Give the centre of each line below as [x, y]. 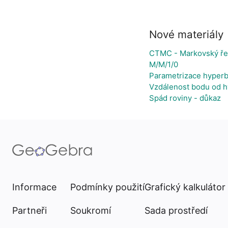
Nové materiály [186, 34]
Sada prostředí [176, 210]
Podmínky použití [107, 187]
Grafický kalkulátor [185, 187]
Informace [34, 187]
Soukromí [91, 210]
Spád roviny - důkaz [185, 98]
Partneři [30, 210]
